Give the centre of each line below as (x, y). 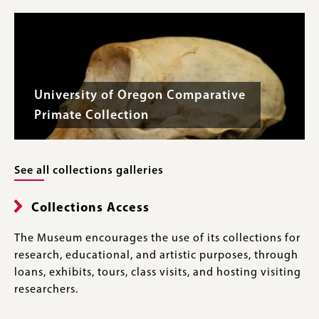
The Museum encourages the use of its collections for (157, 239)
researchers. (46, 290)
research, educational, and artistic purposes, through (156, 256)
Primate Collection (91, 115)
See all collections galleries (89, 171)
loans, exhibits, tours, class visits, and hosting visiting (158, 273)
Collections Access (90, 208)
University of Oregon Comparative (140, 95)
